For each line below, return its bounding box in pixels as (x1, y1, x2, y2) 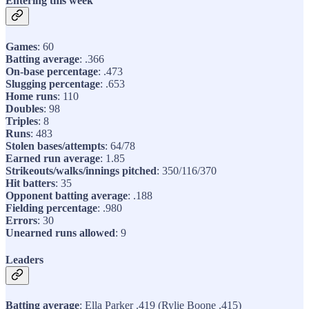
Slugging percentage (6, 77, 100, 90)
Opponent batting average (6, 189, 128, 201)
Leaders (6, 254, 43, 266)
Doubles (6, 102, 43, 114)
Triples (6, 114, 38, 127)
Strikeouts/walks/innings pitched (6, 164, 157, 177)
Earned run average (6, 152, 100, 164)
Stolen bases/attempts (6, 139, 105, 152)
